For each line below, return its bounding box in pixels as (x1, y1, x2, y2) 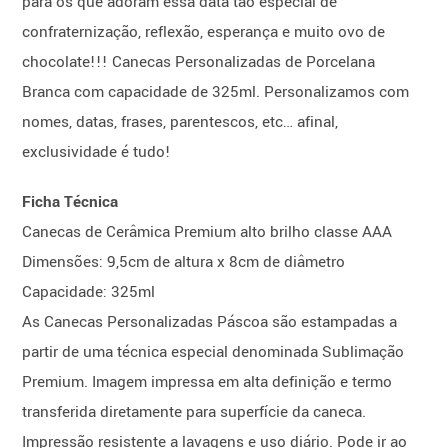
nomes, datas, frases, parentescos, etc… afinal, (22, 111, 339, 134)
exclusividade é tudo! (22, 141, 172, 164)
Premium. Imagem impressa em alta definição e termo (22, 371, 393, 394)
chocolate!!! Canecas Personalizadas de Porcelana (22, 51, 376, 74)
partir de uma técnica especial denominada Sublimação (22, 341, 405, 364)
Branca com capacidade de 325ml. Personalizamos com (22, 81, 410, 104)
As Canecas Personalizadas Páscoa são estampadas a (22, 311, 398, 334)
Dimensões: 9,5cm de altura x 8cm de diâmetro (22, 251, 346, 274)
